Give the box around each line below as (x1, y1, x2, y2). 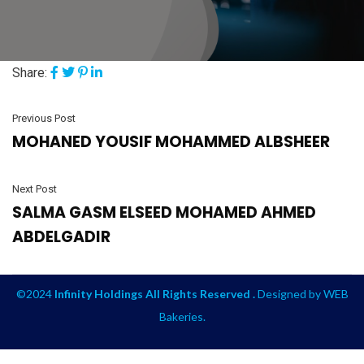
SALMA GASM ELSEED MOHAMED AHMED (12, 201, 316, 224)
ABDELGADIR (12, 226, 110, 249)
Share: (12, 65, 47, 81)
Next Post (12, 183, 57, 196)
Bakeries (158, 310, 203, 324)
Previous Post (12, 112, 76, 125)
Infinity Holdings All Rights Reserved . (54, 287, 255, 301)
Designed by (254, 287, 323, 301)
